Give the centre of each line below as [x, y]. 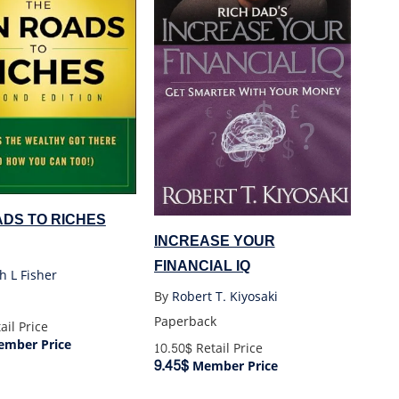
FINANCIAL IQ [202, 265]
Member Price [233, 367]
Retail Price [227, 349]
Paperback [185, 322]
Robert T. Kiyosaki [224, 297]
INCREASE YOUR [214, 240]
